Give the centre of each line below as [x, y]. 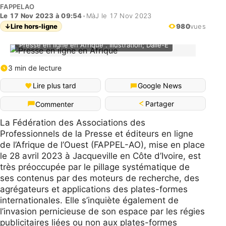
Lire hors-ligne [34, 26]
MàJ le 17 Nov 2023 [119, 16]
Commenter [54, 104]
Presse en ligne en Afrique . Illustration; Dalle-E [94, 45]
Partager [159, 104]
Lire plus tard [54, 86]
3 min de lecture [35, 68]
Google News [159, 86]
